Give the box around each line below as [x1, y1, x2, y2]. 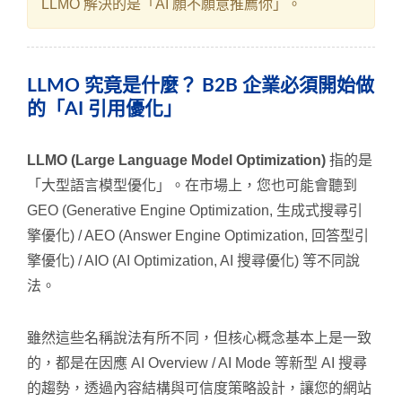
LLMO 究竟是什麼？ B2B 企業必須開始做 [27, 75, 374, 95]
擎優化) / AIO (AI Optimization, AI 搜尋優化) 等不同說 [27, 252, 360, 268]
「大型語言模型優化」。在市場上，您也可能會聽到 [27, 177, 357, 193]
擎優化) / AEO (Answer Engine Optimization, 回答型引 [27, 227, 369, 243]
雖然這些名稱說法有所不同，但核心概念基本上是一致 [27, 329, 371, 345]
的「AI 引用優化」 [27, 99, 182, 118]
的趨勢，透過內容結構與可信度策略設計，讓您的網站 [27, 380, 371, 396]
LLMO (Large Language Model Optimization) [27, 152, 326, 168]
